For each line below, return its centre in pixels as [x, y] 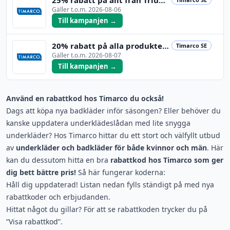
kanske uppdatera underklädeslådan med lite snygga [98, 123]
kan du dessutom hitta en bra [58, 160]
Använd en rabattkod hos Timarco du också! [85, 98]
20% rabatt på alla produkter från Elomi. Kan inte [166, 45]
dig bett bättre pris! [41, 172]
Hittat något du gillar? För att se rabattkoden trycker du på [107, 209]
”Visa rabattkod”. [34, 222]
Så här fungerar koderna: [121, 172]
